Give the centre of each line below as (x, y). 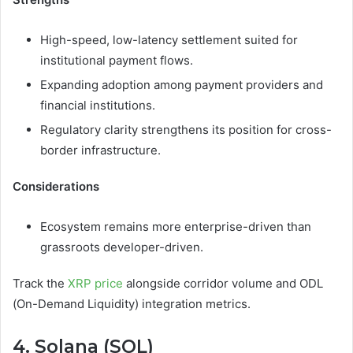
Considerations (56, 187)
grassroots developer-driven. (122, 247)
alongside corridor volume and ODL (223, 284)
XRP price (95, 284)
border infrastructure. (100, 150)
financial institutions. (98, 106)
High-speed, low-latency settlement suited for (169, 40)
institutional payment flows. (117, 61)
